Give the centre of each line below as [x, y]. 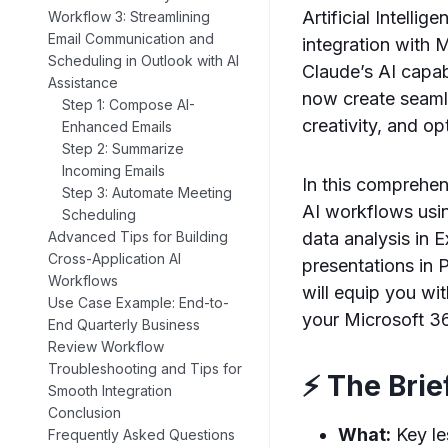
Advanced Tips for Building [138, 237]
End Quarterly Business [124, 325]
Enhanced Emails [117, 127]
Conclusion [84, 413]
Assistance [83, 83]
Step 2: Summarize [123, 149]
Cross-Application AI [114, 259]
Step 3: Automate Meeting [147, 193]
